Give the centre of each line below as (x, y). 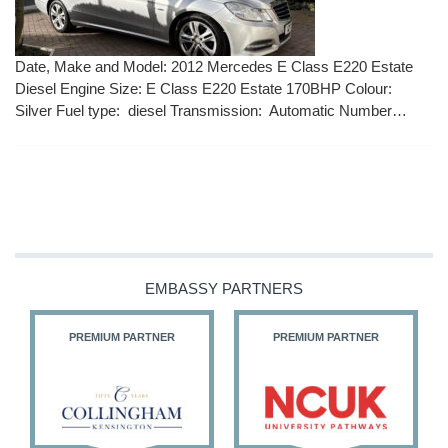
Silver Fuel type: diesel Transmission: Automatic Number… (211, 111)
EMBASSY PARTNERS (224, 289)
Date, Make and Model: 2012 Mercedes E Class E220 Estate (214, 67)
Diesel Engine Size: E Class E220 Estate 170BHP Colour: (205, 89)
